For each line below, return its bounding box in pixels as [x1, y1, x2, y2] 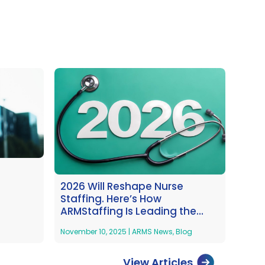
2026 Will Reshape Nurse [60, 179, 183, 194]
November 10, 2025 [60, 227, 128, 237]
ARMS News [131, 227, 173, 237]
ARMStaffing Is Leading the [60, 204, 196, 219]
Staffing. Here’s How [60, 192, 161, 206]
